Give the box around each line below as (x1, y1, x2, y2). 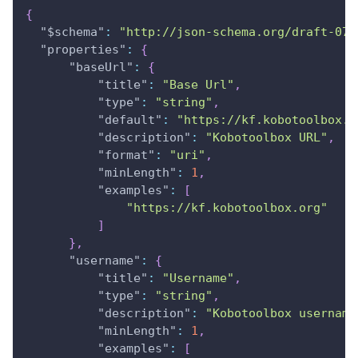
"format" (97, 147, 155, 162)
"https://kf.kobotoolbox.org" (126, 200, 328, 215)
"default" (97, 112, 162, 127)
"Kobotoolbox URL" (205, 129, 328, 145)
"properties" (40, 42, 126, 57)
